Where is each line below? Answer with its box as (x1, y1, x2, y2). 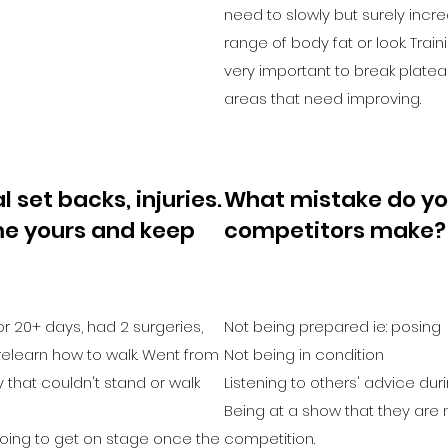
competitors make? (224, 214, 446, 246)
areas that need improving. (224, 87, 421, 109)
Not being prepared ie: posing (224, 315, 441, 337)
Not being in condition (224, 343, 384, 365)
